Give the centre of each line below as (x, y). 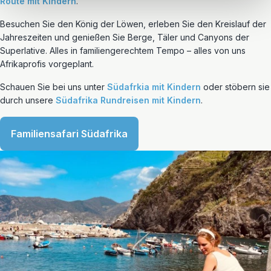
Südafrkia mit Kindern (154, 87)
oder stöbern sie (235, 87)
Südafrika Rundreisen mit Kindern (128, 100)
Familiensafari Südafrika (69, 134)
